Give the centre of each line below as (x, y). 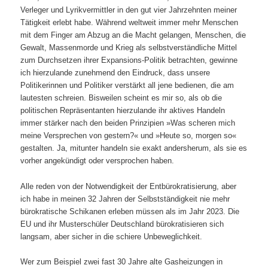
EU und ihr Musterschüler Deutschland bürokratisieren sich (122, 224)
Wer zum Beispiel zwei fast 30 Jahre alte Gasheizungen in (122, 261)
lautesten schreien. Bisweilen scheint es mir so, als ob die (121, 98)
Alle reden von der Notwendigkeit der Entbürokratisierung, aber (129, 186)
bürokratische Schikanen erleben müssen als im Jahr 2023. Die (130, 211)
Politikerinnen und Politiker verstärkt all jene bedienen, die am (127, 86)
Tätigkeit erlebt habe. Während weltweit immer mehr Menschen (130, 23)
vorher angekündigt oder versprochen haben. (98, 161)
